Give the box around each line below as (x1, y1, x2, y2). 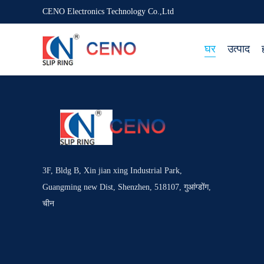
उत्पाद (227, 43, 250, 55)
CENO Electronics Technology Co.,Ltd (42, 7, 174, 16)
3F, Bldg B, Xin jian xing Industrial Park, (42, 166, 182, 175)
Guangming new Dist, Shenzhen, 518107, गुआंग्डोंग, (42, 183, 211, 192)
